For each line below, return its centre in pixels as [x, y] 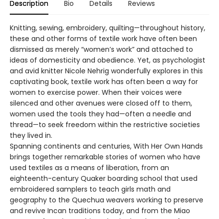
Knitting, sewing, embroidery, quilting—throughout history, [108, 28]
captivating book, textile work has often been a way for [104, 81]
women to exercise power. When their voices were [96, 92]
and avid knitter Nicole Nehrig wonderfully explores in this [106, 71]
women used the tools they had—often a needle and [100, 114]
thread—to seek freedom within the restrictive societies [105, 124]
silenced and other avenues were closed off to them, [101, 103]
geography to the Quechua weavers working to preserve [107, 200]
